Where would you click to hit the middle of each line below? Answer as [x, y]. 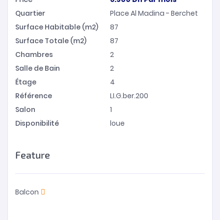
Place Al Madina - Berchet [154, 13]
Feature [33, 155]
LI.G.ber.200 [129, 96]
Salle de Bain [38, 68]
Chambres [34, 55]
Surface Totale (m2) [51, 41]
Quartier [30, 13]
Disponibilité [37, 123]
